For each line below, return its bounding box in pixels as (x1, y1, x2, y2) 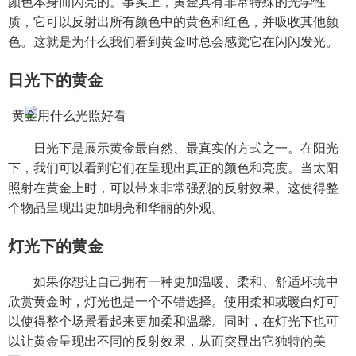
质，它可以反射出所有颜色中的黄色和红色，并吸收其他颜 (8, 13, 339, 31)
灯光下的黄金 (8, 235, 103, 257)
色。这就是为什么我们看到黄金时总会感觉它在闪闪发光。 (8, 33, 339, 51)
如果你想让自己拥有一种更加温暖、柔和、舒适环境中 (33, 273, 339, 291)
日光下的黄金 (8, 69, 103, 91)
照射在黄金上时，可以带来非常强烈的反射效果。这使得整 (8, 179, 339, 197)
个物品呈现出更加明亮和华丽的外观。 (8, 199, 224, 217)
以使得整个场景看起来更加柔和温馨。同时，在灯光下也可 (8, 312, 339, 331)
